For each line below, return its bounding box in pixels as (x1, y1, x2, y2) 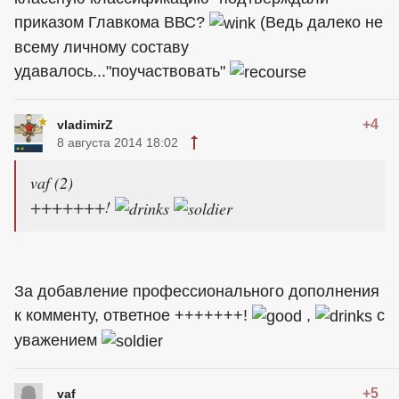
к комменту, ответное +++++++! (14, 306, 252, 325)
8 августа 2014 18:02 (57, 134, 178, 150)
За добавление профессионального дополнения (14, 282, 379, 301)
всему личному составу (14, 38, 189, 56)
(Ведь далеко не (256, 13, 383, 32)
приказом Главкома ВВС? (14, 13, 209, 32)
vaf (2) (30, 171, 73, 193)
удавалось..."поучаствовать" (14, 62, 230, 80)
